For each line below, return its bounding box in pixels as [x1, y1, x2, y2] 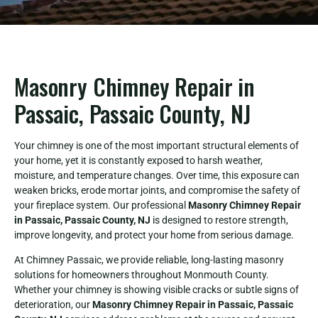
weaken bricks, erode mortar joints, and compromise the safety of [14, 184, 300, 196]
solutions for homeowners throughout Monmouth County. [14, 269, 269, 281]
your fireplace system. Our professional [14, 199, 188, 211]
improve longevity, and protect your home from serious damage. [14, 229, 294, 241]
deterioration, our [14, 299, 92, 311]
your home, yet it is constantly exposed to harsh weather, [14, 154, 263, 166]
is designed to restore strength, [150, 214, 288, 226]
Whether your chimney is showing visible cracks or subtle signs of [14, 284, 299, 296]
